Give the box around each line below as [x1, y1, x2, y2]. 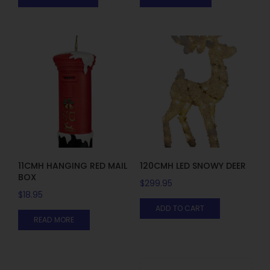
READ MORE [34, 215, 74, 225]
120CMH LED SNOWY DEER [139, 160, 246, 172]
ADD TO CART [155, 203, 204, 214]
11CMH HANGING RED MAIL [18, 160, 127, 172]
